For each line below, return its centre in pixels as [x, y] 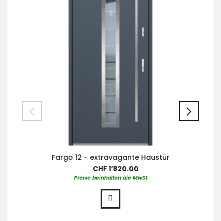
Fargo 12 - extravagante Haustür [110, 158]
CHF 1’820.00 [115, 169]
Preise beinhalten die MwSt [110, 178]
